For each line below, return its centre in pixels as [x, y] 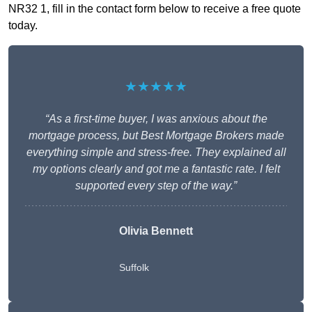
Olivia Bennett [156, 231]
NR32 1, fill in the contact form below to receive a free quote [155, 9]
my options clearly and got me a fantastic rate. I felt [156, 169]
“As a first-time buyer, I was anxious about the [156, 119]
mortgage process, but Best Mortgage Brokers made [156, 136]
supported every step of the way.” [156, 186]
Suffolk [134, 268]
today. [23, 26]
